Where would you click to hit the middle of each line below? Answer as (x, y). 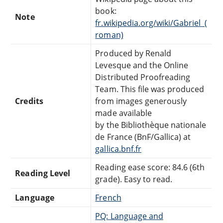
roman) (109, 35)
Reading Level (43, 173)
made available (123, 113)
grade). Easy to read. (134, 179)
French (108, 197)
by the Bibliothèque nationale (151, 125)
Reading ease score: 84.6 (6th (150, 167)
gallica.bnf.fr (118, 149)
